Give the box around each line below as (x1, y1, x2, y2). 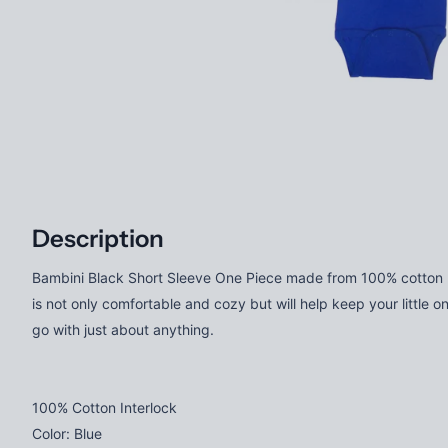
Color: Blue (32, 424, 102, 442)
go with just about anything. (32, 320, 214, 338)
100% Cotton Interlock (32, 398, 177, 416)
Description (32, 223, 164, 253)
